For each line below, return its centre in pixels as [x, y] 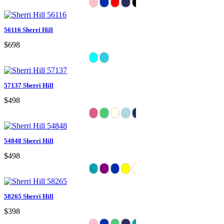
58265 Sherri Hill [29, 196]
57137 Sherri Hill [29, 85]
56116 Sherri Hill [28, 29]
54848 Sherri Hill [29, 140]
